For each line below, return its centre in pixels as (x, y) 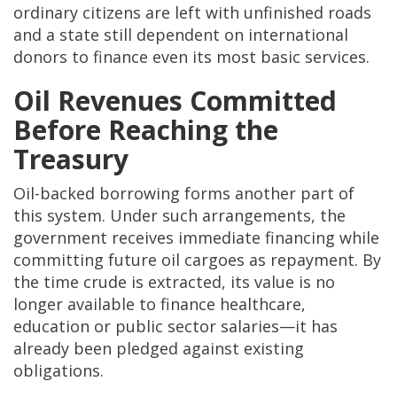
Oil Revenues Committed (175, 101)
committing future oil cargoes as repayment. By (197, 260)
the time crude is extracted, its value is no (174, 282)
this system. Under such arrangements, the (179, 216)
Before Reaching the (146, 130)
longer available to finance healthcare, (160, 304)
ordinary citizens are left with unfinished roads (192, 13)
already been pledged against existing (159, 349)
